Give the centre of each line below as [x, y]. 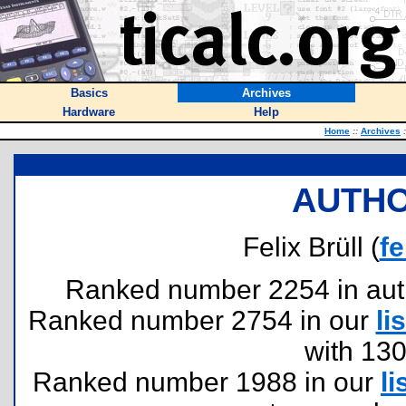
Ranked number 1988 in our [207, 382]
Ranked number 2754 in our [202, 320]
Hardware [89, 112]
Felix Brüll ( [311, 247]
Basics [89, 93]
